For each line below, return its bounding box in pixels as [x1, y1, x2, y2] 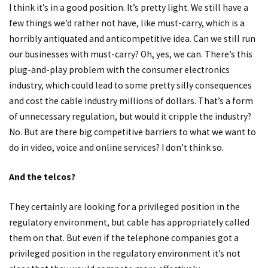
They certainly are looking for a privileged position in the [9, 200, 240, 212]
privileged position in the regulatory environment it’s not [9, 247, 240, 259]
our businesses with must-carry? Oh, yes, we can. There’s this [9, 48, 252, 60]
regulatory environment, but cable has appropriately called [9, 216, 249, 228]
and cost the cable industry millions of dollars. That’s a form [9, 95, 253, 106]
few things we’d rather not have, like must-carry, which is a [9, 17, 245, 29]
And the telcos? [9, 171, 75, 183]
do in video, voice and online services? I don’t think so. [9, 141, 224, 153]
